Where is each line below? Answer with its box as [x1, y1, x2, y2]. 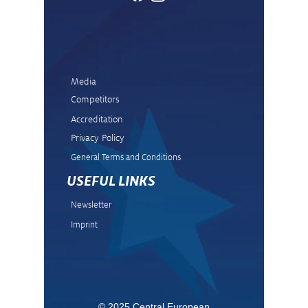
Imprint [71, 218, 98, 230]
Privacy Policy [71, 131, 124, 144]
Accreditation [71, 112, 123, 125]
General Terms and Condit [71, 151, 166, 163]
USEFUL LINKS [67, 171, 155, 190]
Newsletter [71, 198, 111, 210]
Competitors [71, 92, 120, 105]
